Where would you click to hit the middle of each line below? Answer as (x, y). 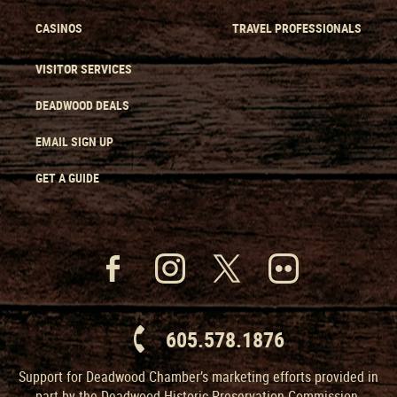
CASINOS (59, 28)
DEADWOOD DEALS (82, 105)
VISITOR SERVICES (84, 69)
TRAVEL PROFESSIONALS (297, 28)
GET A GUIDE (67, 178)
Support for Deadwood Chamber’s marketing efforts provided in (198, 377)
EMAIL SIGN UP (74, 142)
